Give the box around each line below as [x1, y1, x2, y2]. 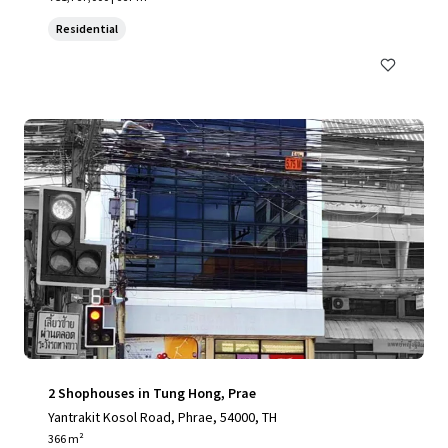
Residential [56, 21, 118, 36]
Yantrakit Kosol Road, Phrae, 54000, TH [48, 408, 277, 426]
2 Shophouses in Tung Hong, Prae [48, 384, 256, 402]
